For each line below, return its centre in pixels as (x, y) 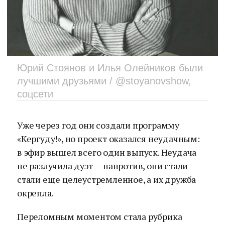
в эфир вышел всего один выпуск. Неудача (107, 152)
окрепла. (35, 193)
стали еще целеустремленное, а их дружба (107, 179)
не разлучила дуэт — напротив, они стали (103, 166)
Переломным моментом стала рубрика (100, 216)
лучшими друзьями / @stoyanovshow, (104, 81)
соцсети (35, 94)
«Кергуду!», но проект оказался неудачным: (108, 139)
